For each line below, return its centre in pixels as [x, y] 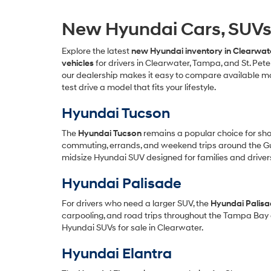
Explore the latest [96, 51]
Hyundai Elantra [117, 254]
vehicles [78, 63]
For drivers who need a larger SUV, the [136, 204]
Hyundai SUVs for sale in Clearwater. [132, 228]
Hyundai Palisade [122, 184]
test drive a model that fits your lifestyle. [139, 87]
